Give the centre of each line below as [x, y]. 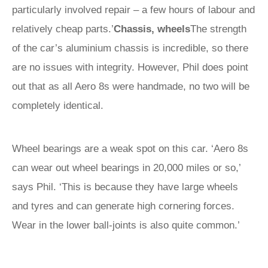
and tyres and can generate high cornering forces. [123, 206]
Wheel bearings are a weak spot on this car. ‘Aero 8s [130, 149]
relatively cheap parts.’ [63, 29]
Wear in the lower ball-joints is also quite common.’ [126, 225]
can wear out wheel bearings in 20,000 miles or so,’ [126, 168]
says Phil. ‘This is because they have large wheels [125, 187]
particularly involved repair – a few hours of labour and [133, 10]
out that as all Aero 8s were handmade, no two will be [131, 86]
